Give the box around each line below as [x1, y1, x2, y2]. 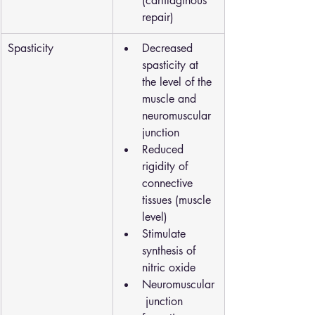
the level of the [142, 75, 215, 89]
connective [142, 176, 196, 191]
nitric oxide [142, 260, 195, 275]
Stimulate [142, 226, 189, 241]
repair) [142, 10, 174, 25]
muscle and [142, 91, 200, 106]
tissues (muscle [142, 193, 214, 207]
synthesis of [142, 243, 199, 258]
